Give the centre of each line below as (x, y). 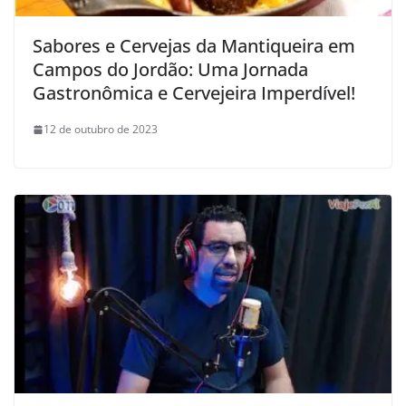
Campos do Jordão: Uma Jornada (170, 70)
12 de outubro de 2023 (101, 130)
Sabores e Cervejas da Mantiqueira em (194, 46)
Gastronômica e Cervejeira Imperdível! (194, 93)
